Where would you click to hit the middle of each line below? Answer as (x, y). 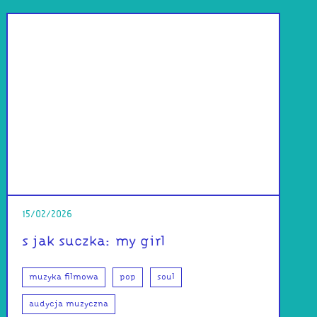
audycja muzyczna (69, 304)
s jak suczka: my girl (94, 242)
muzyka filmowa (64, 277)
